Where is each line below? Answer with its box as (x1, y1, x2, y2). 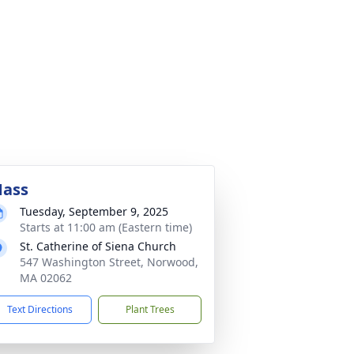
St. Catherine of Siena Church (20, 239, 176, 254)
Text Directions (7, 303, 73, 316)
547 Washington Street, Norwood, (20, 254, 198, 269)
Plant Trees (125, 303, 175, 316)
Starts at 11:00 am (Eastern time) (20, 220, 192, 235)
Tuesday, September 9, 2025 (20, 204, 168, 219)
